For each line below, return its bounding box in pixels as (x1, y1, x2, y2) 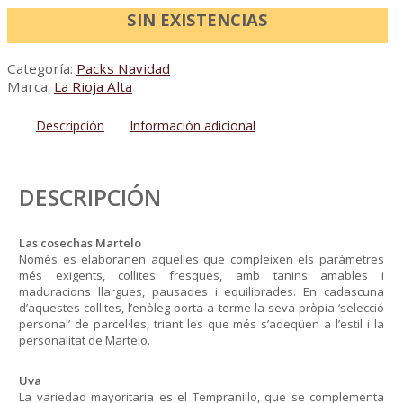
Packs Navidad (76, 59, 170, 78)
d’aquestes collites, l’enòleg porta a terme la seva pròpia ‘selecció (19, 300, 384, 317)
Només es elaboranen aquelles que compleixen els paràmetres (19, 251, 384, 268)
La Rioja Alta (54, 77, 132, 96)
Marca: (7, 77, 54, 96)
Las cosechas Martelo (19, 235, 141, 252)
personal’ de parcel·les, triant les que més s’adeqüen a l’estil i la (19, 316, 384, 333)
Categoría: (7, 59, 76, 78)
